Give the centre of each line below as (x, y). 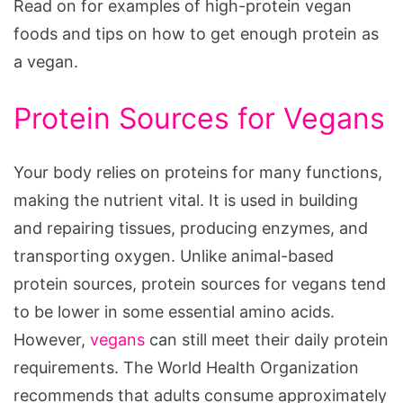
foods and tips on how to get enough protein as (196, 33)
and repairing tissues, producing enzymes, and (191, 228)
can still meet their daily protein (267, 339)
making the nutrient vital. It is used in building (186, 200)
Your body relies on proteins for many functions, (198, 172)
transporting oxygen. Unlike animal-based (174, 255)
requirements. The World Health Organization (186, 367)
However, (52, 339)
